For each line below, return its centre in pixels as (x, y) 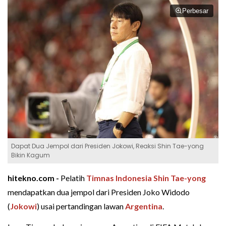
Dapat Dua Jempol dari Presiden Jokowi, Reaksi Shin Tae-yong (107, 146)
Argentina (144, 206)
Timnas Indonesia (119, 178)
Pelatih (73, 178)
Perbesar (195, 11)
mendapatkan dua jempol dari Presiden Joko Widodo (99, 192)
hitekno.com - (34, 178)
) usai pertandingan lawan (81, 206)
